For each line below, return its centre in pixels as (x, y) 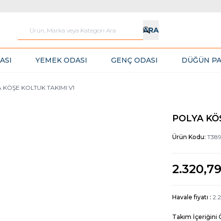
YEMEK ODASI (61, 60)
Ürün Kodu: (189, 137)
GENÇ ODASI (134, 60)
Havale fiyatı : (192, 197)
